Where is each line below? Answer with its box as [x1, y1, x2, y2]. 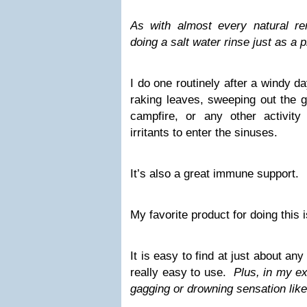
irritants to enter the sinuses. [130, 126, 278, 139]
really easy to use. [130, 266, 230, 279]
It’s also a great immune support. [130, 167, 299, 180]
